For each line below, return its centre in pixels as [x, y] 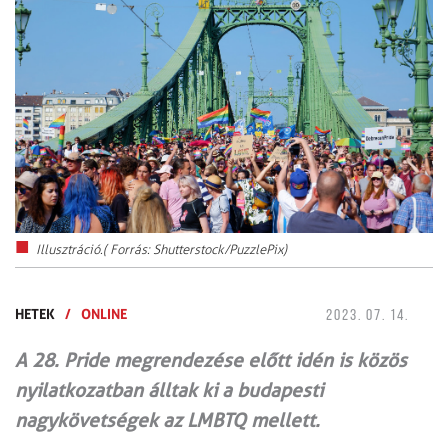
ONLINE [104, 314]
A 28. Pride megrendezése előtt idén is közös [211, 361]
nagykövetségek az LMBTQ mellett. [167, 421]
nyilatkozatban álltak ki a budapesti [169, 391]
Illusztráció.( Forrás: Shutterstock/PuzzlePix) [161, 250]
